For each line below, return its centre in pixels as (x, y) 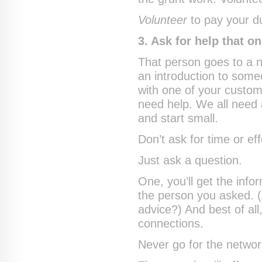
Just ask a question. (190, 160)
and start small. (178, 118)
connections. (171, 223)
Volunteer (163, 20)
